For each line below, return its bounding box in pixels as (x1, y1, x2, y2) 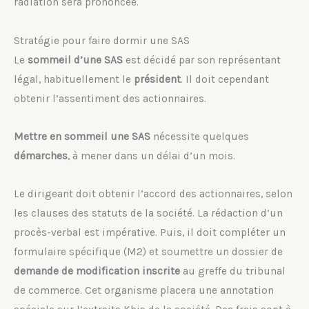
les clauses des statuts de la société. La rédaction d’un (14, 206, 283, 219)
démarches (14, 149, 68, 162)
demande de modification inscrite (14, 264, 180, 277)
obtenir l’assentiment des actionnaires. (14, 92, 206, 105)
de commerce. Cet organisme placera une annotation (14, 283, 274, 297)
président (134, 72, 181, 86)
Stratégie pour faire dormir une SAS (14, 34, 190, 47)
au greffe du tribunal (180, 264, 286, 277)
